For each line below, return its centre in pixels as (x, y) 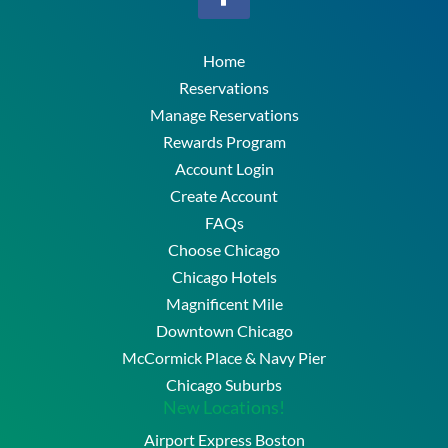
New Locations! (224, 406)
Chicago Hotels (224, 276)
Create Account (224, 195)
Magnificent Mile (224, 303)
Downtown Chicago (224, 330)
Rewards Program (224, 141)
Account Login (224, 168)
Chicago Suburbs (224, 384)
